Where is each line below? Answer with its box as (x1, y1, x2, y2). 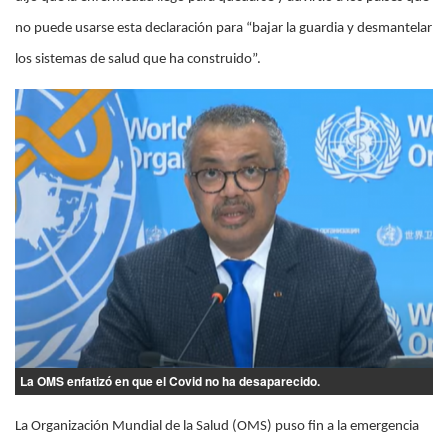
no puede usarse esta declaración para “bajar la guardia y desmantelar (15, 21, 432, 36)
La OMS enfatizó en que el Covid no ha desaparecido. (20, 371, 320, 390)
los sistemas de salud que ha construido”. (15, 52, 261, 67)
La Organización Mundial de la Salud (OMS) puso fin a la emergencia (15, 418, 419, 434)
